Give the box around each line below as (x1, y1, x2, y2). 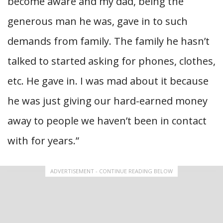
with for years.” (7, 134, 79, 148)
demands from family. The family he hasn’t (7, 34, 210, 48)
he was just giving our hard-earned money (7, 94, 208, 108)
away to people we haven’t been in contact (7, 114, 207, 128)
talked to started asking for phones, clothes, (7, 54, 216, 68)
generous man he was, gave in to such (7, 14, 188, 28)
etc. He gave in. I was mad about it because (7, 74, 209, 88)
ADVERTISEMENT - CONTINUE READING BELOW (50, 167, 173, 175)
